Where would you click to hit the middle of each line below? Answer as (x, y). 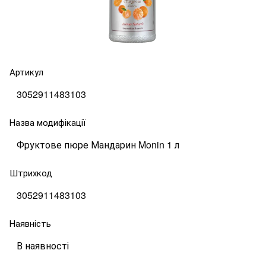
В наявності (43, 245)
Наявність (30, 223)
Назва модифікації (47, 122)
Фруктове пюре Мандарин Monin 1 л (98, 144)
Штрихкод (31, 172)
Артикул (26, 71)
